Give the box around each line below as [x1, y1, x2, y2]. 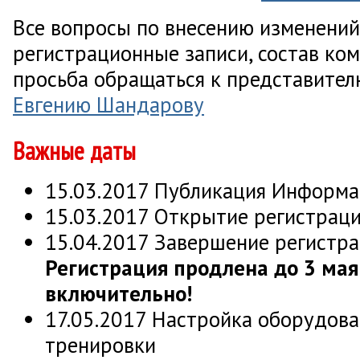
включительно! [45, 279, 192, 307]
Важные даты [13, 133, 136, 167]
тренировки [45, 330, 156, 358]
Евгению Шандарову [13, 90, 204, 118]
